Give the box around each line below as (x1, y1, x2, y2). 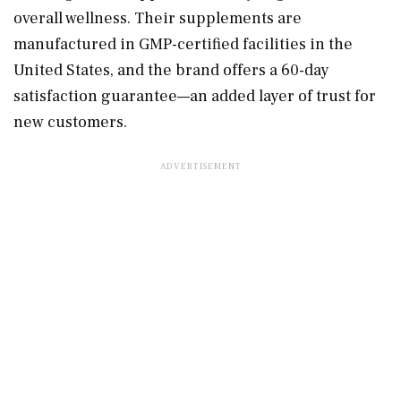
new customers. (13, 111, 127, 132)
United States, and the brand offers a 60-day (13, 59, 329, 81)
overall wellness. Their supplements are (13, 7, 302, 29)
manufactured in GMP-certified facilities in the (13, 33, 353, 55)
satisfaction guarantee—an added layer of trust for (13, 85, 376, 107)
